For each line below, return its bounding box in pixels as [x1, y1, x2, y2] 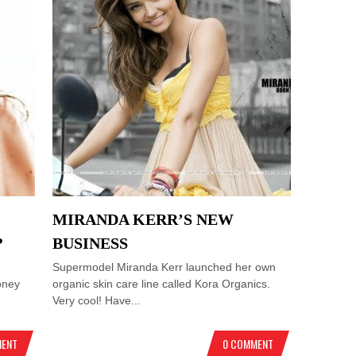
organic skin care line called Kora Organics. [52, 277, 271, 290]
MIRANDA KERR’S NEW [52, 211, 234, 228]
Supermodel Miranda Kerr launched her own [52, 261, 277, 273]
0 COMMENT [222, 335, 273, 353]
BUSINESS [52, 234, 129, 252]
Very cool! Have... [52, 294, 141, 307]
